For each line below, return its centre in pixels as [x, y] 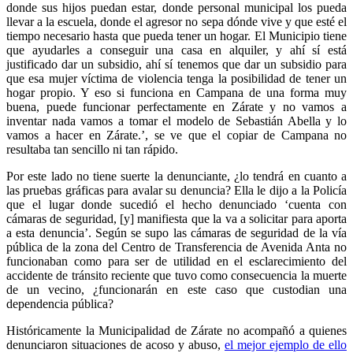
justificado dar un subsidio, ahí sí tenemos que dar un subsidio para [176, 64]
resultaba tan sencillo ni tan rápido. [92, 149]
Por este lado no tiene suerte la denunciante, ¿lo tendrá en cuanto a [176, 176]
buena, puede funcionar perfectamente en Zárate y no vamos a [176, 106]
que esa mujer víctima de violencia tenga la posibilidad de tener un [176, 78]
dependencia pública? [60, 303]
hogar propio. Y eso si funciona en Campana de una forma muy [176, 92]
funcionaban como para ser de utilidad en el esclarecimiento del [176, 261]
